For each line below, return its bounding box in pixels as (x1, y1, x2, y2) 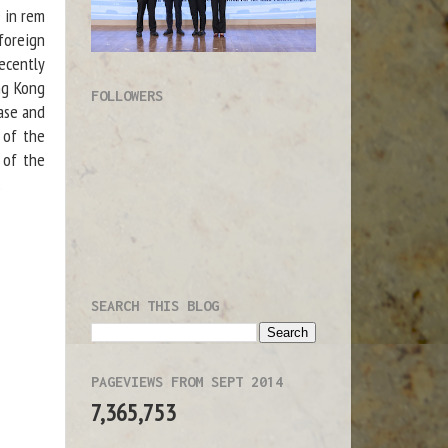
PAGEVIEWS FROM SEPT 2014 (91, 372, 283, 390)
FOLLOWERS (91, 86, 163, 104)
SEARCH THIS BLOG (91, 296, 219, 314)
